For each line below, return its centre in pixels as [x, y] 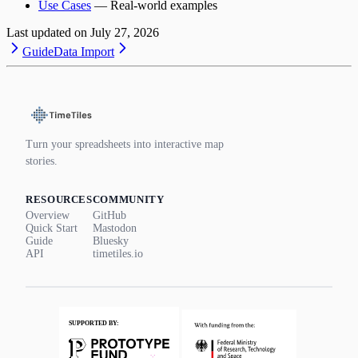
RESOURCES [59, 200]
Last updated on [47, 33]
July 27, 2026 [125, 33]
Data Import [84, 52]
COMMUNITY [128, 200]
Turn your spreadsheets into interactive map [125, 145]
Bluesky [110, 241]
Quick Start [52, 229]
